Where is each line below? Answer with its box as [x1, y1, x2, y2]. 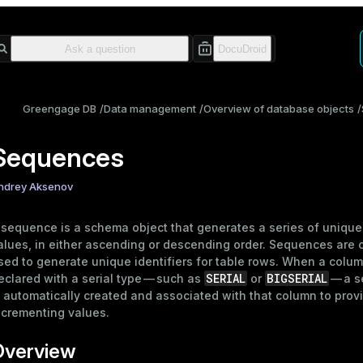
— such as [142, 271, 204, 285]
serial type [82, 271, 142, 285]
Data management [104, 102, 196, 115]
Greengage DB [23, 102, 96, 115]
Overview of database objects [203, 102, 354, 115]
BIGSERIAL [267, 271, 327, 286]
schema [84, 220, 129, 234]
